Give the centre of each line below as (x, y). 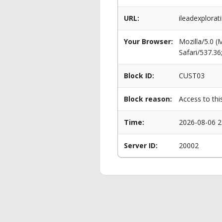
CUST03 (192, 76)
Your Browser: (148, 41)
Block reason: (148, 99)
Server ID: (141, 145)
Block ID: (139, 76)
